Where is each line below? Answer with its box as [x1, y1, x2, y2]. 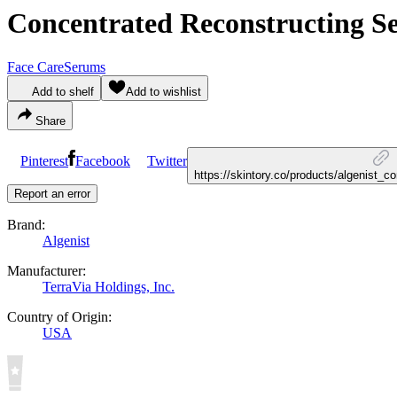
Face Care [7, 58, 64, 74]
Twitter [147, 152, 187, 168]
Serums [64, 58, 105, 74]
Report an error [14, 186, 90, 200]
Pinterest [20, 152, 68, 168]
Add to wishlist [126, 84, 201, 98]
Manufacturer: [7, 262, 86, 278]
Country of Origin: [7, 308, 112, 324]
